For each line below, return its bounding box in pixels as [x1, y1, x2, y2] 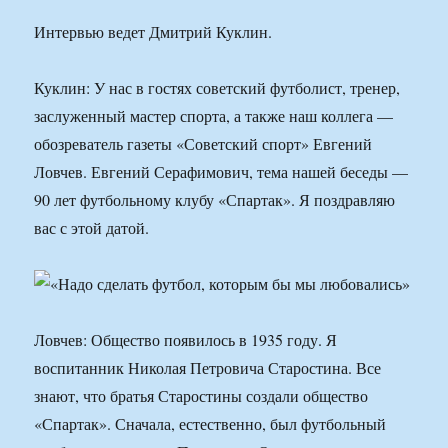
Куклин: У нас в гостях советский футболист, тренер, [34, 77, 401, 99]
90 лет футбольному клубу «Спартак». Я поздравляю [34, 189, 396, 211]
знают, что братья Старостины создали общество [34, 385, 369, 407]
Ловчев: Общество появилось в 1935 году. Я [34, 329, 338, 351]
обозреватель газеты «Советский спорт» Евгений [34, 133, 373, 155]
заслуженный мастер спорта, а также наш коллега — [34, 105, 394, 127]
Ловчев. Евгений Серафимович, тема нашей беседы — [34, 161, 409, 183]
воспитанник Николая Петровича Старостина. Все [34, 357, 382, 379]
